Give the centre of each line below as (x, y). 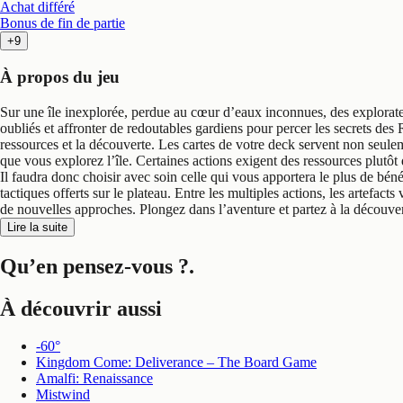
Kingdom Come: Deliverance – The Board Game (176, 363)
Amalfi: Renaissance (94, 379)
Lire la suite (37, 227)
